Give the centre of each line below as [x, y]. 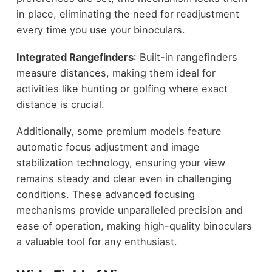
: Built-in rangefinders [185, 57]
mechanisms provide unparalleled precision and [129, 210]
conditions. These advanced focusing [105, 195]
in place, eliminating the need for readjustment [127, 14]
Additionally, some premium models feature [119, 131]
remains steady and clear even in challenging [124, 179]
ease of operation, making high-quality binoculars [134, 226]
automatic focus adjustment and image [108, 147]
